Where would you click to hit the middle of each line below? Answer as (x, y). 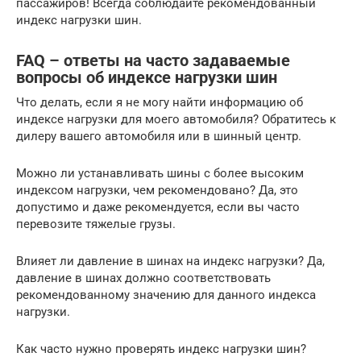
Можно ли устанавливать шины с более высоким (160, 174)
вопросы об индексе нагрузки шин (147, 78)
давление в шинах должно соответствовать (143, 278)
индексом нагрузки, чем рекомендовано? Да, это (157, 191)
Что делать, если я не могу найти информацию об (160, 103)
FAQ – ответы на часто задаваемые (153, 61)
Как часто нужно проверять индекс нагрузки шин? (161, 349)
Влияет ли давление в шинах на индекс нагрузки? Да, (170, 261)
